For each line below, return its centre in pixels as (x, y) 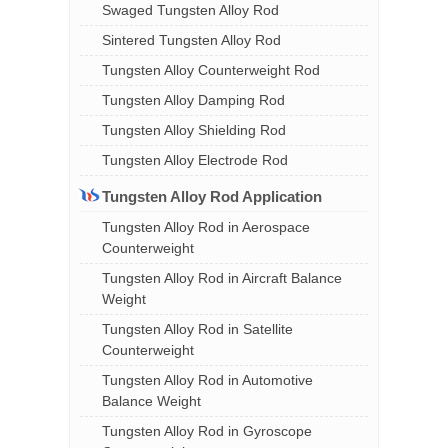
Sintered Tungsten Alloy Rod (191, 40)
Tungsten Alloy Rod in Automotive (207, 380)
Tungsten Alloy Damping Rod (193, 100)
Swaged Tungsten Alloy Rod (190, 10)
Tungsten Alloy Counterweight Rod (211, 70)
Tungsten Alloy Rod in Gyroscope (207, 431)
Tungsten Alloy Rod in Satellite (197, 329)
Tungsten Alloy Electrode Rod (195, 160)
